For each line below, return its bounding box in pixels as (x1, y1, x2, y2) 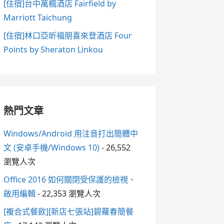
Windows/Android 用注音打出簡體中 (3, 127, 138, 139)
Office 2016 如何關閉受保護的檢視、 (3, 173, 136, 185)
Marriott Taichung (3, 11, 72, 23)
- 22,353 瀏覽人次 (35, 187, 100, 199)
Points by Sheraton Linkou (3, 43, 103, 55)
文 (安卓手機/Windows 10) (3, 141, 99, 153)
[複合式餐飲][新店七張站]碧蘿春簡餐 (3, 205, 133, 217)
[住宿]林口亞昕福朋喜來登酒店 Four (3, 29, 132, 41)
